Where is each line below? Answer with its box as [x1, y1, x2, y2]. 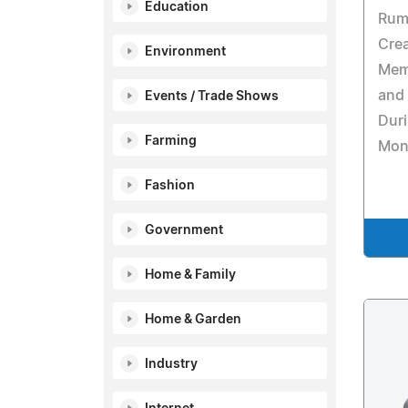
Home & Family [145, 269, 236, 281]
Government [145, 224, 223, 237]
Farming [145, 135, 197, 148]
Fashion [145, 179, 195, 192]
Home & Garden [145, 313, 241, 326]
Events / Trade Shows [145, 90, 279, 103]
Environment [145, 46, 226, 58]
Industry [145, 358, 198, 371]
